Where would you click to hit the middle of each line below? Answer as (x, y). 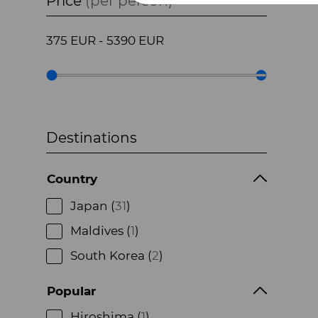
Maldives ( (100, 230)
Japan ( (92, 205)
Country (72, 179)
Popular (72, 291)
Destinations (92, 138)
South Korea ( (111, 256)
